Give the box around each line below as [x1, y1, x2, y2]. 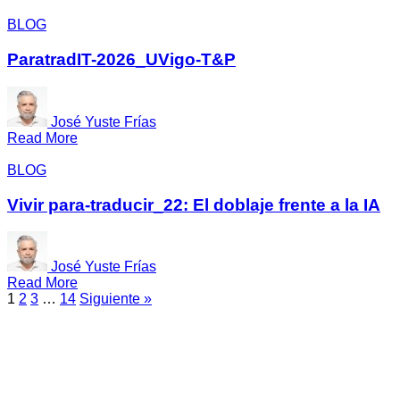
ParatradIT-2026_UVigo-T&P [7, 50, 236, 70]
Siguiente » [79, 291, 152, 307]
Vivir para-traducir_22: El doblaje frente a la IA [7, 195, 380, 214]
